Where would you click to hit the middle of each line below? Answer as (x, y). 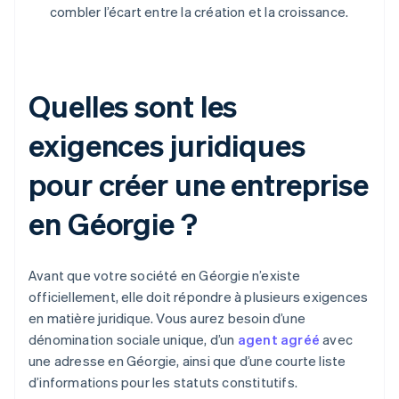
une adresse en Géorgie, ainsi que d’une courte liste (187, 361)
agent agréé (279, 340)
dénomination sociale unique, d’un (133, 340)
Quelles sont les (133, 106)
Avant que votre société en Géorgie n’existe (165, 276)
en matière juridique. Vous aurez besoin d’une (167, 318)
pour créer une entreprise (199, 184)
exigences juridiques (167, 145)
